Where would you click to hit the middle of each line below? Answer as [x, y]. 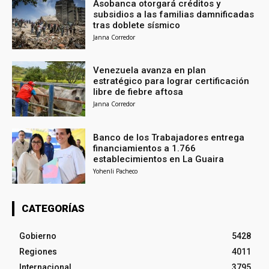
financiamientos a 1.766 [145, 149]
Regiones [38, 251]
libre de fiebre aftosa [138, 92]
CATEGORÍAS [53, 208]
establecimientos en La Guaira [159, 159]
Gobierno [38, 236]
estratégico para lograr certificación [171, 81]
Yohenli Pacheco [116, 171]
